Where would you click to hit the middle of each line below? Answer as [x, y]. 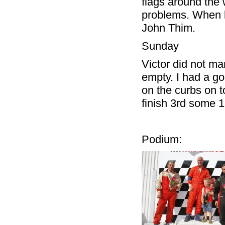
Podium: [161, 139]
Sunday [160, 46]
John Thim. [168, 28]
